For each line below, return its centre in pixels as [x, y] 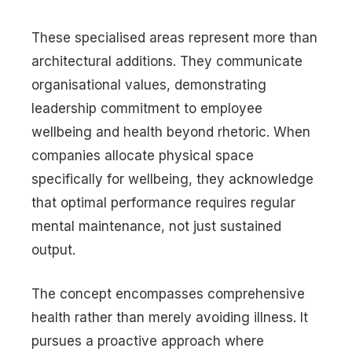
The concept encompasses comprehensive [168, 293]
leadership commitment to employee [147, 108]
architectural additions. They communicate [167, 61]
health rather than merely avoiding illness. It [170, 317]
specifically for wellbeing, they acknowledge [172, 179]
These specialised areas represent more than [174, 38]
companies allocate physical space [143, 156]
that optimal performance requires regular [163, 203]
